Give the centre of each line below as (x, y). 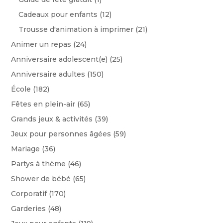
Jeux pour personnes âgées (61, 134)
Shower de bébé (41, 179)
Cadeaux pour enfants (58, 15)
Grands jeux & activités (52, 119)
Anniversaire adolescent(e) (59, 59)
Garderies (29, 209)
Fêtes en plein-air (43, 104)
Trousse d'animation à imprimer (76, 30)
